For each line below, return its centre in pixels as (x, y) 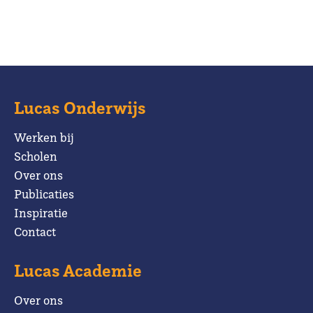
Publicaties (44, 194)
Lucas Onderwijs (80, 108)
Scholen (36, 156)
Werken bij (44, 137)
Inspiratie (41, 212)
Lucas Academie (78, 270)
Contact (35, 231)
